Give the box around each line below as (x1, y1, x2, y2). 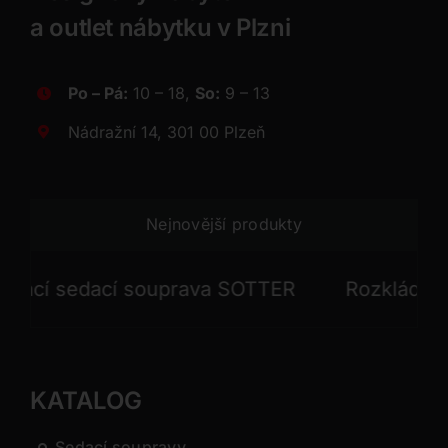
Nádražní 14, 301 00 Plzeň (68, 121, 266, 142)
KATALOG (29, 386, 142, 416)
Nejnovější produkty (146, 214, 302, 235)
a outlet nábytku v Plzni (29, 13, 291, 43)
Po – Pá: (68, 83, 129, 104)
